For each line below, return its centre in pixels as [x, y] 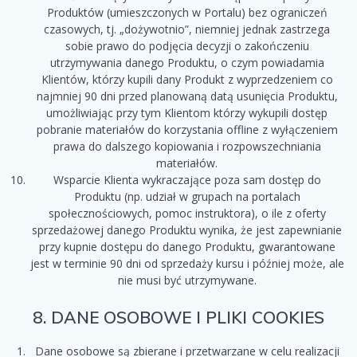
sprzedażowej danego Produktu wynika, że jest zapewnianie [187, 230]
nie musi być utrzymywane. [187, 280]
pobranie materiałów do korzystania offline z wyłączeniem [187, 130]
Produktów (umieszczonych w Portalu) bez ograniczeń [187, 13]
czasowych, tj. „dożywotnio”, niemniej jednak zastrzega [187, 29]
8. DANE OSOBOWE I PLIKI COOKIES [178, 318]
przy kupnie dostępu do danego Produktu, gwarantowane [187, 247]
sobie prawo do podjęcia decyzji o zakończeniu [187, 46]
